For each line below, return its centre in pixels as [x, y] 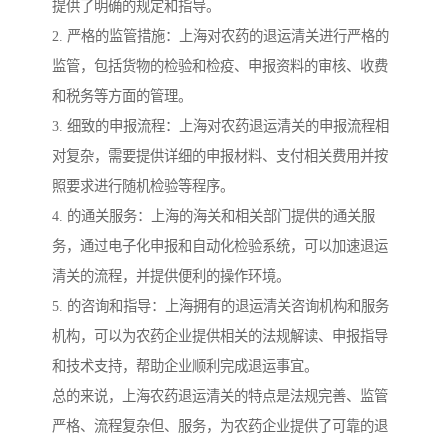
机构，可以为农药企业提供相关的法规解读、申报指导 [220, 335]
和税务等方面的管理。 [122, 95]
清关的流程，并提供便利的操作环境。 [171, 275]
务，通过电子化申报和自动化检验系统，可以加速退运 [220, 245]
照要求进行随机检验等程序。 [143, 185]
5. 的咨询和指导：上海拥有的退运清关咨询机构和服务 [220, 305]
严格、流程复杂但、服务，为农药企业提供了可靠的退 [220, 425]
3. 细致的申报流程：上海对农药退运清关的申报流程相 [220, 125]
